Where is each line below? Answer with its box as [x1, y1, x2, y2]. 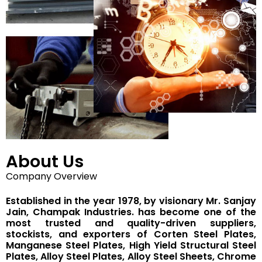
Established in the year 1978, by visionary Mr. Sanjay [6, 194, 256, 208]
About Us [6, 149, 84, 173]
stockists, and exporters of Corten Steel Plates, [6, 227, 256, 241]
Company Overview [6, 169, 97, 183]
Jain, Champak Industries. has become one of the [6, 205, 256, 219]
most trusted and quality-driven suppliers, [6, 216, 256, 230]
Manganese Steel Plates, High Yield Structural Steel [6, 238, 256, 252]
